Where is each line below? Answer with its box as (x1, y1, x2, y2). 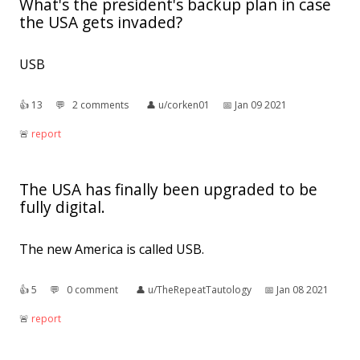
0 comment (67, 283, 118, 297)
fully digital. (19, 196, 105, 219)
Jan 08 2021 (276, 283, 329, 297)
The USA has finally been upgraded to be (19, 178, 317, 201)
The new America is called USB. (19, 240, 204, 259)
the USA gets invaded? (19, 11, 182, 34)
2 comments (72, 98, 129, 112)
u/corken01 (158, 98, 210, 112)
